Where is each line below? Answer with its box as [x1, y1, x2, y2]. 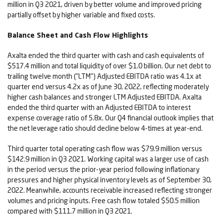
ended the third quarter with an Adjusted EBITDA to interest [7, 103, 191, 112]
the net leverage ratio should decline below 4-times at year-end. [7, 124, 203, 133]
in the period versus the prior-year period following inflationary [7, 165, 199, 174]
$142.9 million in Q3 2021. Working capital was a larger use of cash [7, 155, 209, 164]
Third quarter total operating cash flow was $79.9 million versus [7, 144, 202, 153]
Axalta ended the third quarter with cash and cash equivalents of [7, 51, 204, 60]
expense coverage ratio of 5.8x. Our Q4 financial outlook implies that [7, 113, 214, 122]
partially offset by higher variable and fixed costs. [7, 10, 155, 19]
